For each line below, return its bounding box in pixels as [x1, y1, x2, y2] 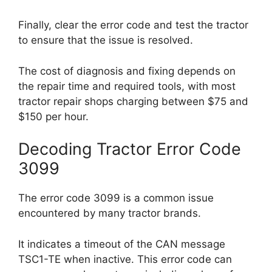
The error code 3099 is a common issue [18, 192, 214, 204]
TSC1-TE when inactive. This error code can [18, 253, 232, 265]
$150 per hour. [18, 110, 89, 123]
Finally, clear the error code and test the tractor [18, 19, 248, 31]
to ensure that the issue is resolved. [18, 34, 193, 46]
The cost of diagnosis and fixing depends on [18, 64, 236, 77]
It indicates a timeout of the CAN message [18, 237, 225, 250]
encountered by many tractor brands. [18, 207, 201, 219]
